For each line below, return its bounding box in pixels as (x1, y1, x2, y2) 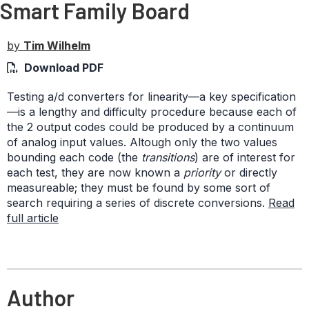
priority (183, 166, 221, 179)
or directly (221, 166, 277, 179)
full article (7, 211, 59, 225)
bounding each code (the (7, 150, 141, 164)
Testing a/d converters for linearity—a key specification (7, 90, 296, 103)
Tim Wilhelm (23, 39, 90, 52)
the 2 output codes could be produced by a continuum (7, 120, 294, 134)
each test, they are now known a (7, 166, 183, 179)
